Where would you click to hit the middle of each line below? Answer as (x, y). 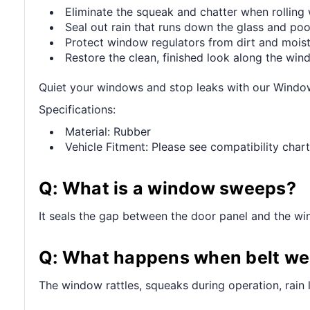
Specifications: (77, 109)
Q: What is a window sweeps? (167, 188)
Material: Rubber (108, 131)
